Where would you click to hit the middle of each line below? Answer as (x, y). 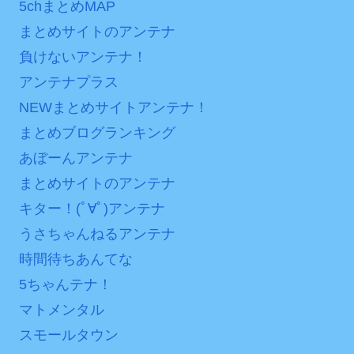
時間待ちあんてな (76, 259)
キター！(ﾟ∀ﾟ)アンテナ (92, 208)
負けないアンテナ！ (83, 56)
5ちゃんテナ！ (66, 284)
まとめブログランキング (97, 132)
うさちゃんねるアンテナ (97, 233)
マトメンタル (62, 309)
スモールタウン (69, 335)
